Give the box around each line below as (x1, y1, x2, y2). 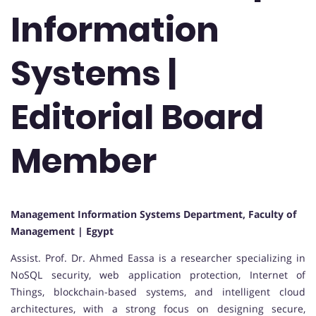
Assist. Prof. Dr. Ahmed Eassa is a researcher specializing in (11, 251, 305, 265)
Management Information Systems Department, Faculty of (11, 207, 296, 221)
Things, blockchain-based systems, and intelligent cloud (11, 285, 305, 299)
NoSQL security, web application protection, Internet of (11, 268, 305, 282)
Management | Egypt (11, 224, 114, 238)
